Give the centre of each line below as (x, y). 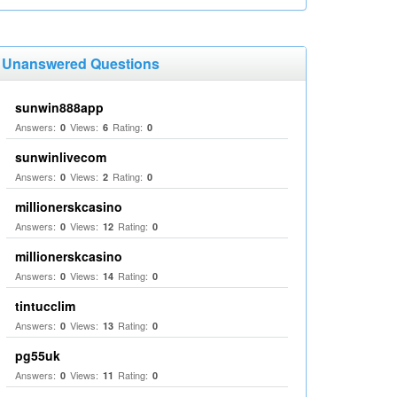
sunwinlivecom (61, 157)
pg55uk (38, 355)
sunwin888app (59, 107)
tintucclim (45, 306)
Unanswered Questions (81, 63)
